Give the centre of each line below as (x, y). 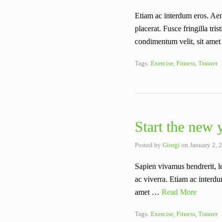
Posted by (149, 145)
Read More (179, 192)
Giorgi (171, 145)
